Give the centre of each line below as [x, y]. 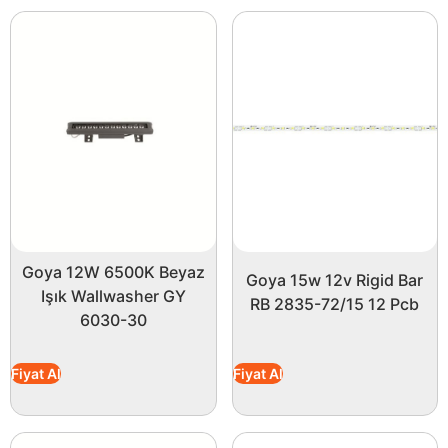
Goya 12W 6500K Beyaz [113, 272]
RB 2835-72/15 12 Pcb [335, 304]
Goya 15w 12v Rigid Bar [335, 280]
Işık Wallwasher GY [113, 296]
